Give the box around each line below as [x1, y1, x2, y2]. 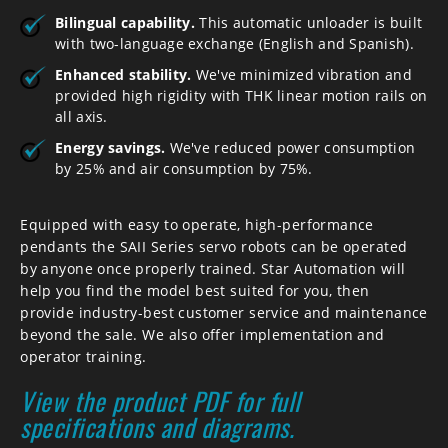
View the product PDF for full [20, 381, 301, 419]
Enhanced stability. [55, 64, 196, 84]
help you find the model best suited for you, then [20, 280, 370, 300]
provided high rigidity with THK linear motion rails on [55, 85, 428, 105]
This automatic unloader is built [199, 12, 423, 32]
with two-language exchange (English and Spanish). [55, 33, 414, 53]
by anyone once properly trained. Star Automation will [20, 258, 406, 278]
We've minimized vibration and [195, 64, 412, 84]
